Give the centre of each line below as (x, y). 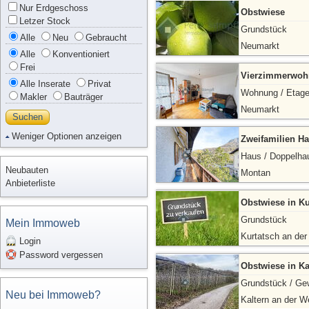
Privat (99, 84)
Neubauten (27, 170)
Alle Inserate (45, 84)
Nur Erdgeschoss (54, 8)
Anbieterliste (30, 183)
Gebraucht (106, 38)
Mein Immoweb (43, 223)
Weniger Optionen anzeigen (67, 136)
